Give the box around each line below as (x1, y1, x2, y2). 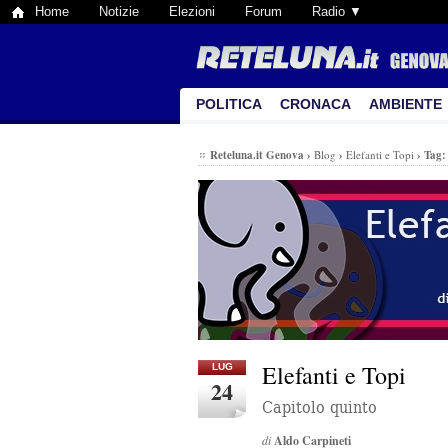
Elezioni (169, 4, 215, 19)
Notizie (99, 4, 139, 19)
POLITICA (196, 96, 262, 112)
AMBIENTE (369, 96, 442, 112)
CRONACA (280, 96, 351, 112)
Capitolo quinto (262, 398, 377, 417)
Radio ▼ (312, 4, 362, 19)
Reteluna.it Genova (210, 147, 304, 163)
